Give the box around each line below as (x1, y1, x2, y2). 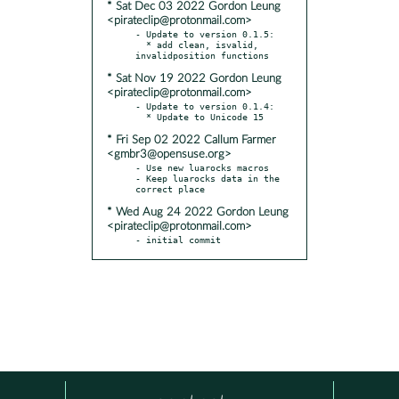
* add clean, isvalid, (135, 38, 146, 50)
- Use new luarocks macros (135, 161, 269, 173)
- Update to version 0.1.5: (135, 28, 274, 39)
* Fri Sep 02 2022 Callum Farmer (107, 134, 276, 146)
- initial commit (135, 233, 221, 245)
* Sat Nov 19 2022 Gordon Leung (107, 72, 281, 85)
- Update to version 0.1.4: (135, 100, 274, 111)
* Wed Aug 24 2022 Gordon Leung (107, 206, 289, 218)
